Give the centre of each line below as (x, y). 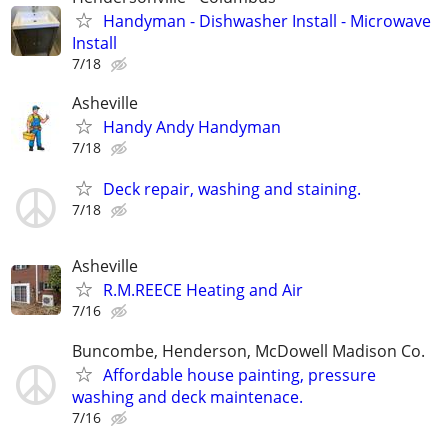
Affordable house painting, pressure (239, 374)
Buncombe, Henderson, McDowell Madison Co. (248, 350)
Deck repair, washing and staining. (232, 189)
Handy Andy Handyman (192, 127)
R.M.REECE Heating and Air (203, 290)
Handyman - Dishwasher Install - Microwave (267, 20)
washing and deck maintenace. (187, 396)
